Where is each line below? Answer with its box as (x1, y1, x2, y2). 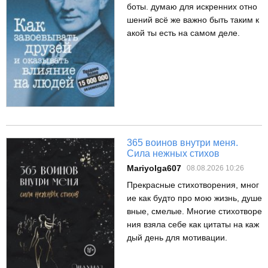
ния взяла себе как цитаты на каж (127, 220, 259, 230)
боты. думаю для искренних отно (127, 1, 257, 11)
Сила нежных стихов (127, 148, 220, 159)
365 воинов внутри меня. (127, 138, 238, 148)
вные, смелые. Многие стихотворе (127, 206, 262, 217)
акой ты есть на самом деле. (127, 28, 240, 38)
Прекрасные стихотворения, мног (127, 180, 259, 190)
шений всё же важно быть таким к (127, 14, 259, 25)
